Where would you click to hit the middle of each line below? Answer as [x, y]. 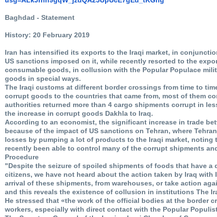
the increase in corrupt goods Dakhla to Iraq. [79, 113]
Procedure [22, 157]
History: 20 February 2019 [47, 35]
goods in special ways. [43, 78]
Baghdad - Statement [40, 17]
